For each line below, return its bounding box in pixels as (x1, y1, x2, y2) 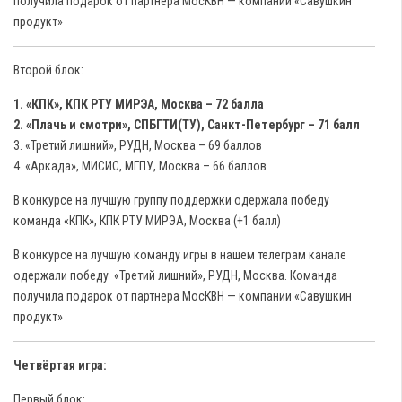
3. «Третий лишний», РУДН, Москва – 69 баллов (13, 138, 262, 153)
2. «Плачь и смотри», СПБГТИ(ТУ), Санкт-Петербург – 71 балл (13, 118, 360, 132)
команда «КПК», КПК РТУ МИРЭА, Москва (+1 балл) (13, 214, 281, 228)
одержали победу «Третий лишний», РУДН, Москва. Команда (13, 268, 337, 283)
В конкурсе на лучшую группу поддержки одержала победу (13, 193, 329, 207)
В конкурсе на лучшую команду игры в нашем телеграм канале (13, 248, 346, 262)
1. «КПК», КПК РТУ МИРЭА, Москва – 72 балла (13, 97, 264, 111)
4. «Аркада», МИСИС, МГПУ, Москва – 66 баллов (13, 159, 267, 173)
